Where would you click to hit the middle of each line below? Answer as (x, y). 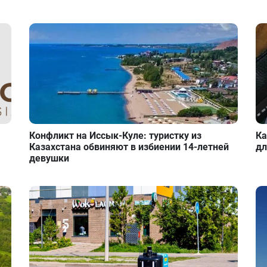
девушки (49, 159)
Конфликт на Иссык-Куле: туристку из (116, 136)
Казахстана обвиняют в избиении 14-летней (129, 147)
